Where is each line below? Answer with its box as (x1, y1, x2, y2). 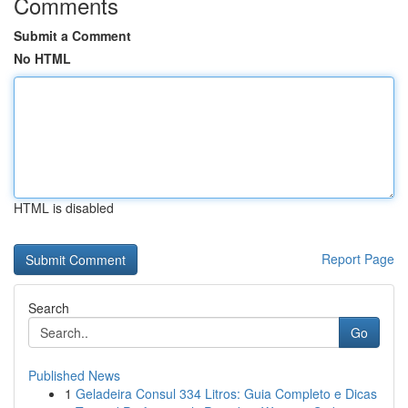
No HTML (14, 49, 71, 67)
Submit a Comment (14, 26, 131, 45)
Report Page (321, 250, 394, 268)
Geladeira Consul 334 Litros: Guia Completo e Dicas (76, 384, 377, 403)
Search (28, 299, 69, 317)
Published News (28, 366, 120, 384)
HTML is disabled (14, 199, 114, 217)
